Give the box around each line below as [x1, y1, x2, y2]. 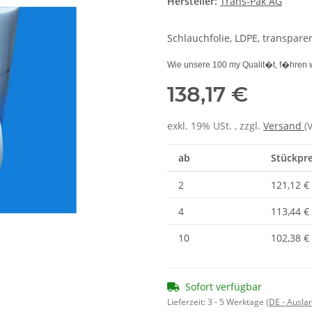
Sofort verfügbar [185, 280, 262, 294]
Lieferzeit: [167, 296, 208, 309]
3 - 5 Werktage [208, 296, 266, 309]
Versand [263, 119, 304, 133]
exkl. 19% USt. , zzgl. [167, 119, 263, 133]
